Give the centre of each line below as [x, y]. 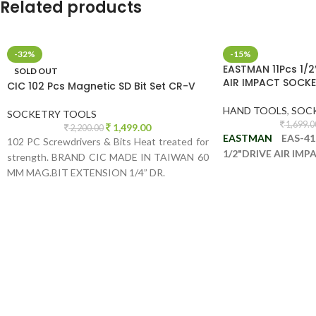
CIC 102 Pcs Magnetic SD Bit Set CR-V [101, 86]
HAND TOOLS [255, 110]
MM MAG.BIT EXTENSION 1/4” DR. [86, 172]
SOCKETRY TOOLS [52, 114]
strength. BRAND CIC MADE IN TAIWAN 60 [108, 157]
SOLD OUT [36, 71]
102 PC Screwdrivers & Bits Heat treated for [108, 141]
